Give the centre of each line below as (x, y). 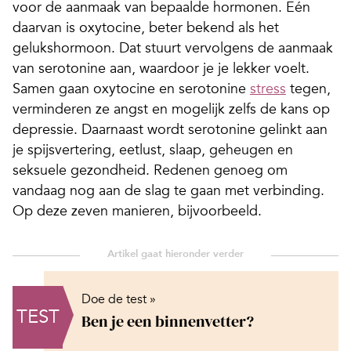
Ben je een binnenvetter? (168, 322)
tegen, (308, 89)
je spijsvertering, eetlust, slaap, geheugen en (153, 150)
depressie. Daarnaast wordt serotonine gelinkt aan (170, 130)
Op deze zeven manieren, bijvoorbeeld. (137, 211)
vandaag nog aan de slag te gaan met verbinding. (168, 191)
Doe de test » (119, 300)
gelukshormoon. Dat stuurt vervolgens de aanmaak (173, 48)
